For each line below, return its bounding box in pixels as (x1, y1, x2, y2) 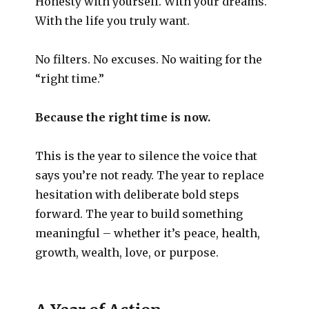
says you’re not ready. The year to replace (35, 168, 265, 182)
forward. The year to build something (35, 206, 243, 221)
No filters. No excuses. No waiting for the (35, 52, 263, 66)
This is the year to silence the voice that (35, 148, 258, 163)
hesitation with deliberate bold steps (35, 187, 240, 201)
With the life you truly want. (35, 13, 190, 28)
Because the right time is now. (35, 110, 211, 124)
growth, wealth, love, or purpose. (35, 245, 219, 259)
